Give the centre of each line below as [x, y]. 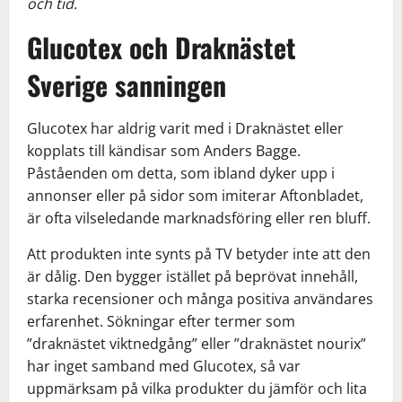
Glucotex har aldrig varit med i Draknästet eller [185, 128]
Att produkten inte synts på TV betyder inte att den [199, 253]
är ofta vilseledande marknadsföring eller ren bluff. [199, 218]
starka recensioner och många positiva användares [200, 298]
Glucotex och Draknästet [162, 47]
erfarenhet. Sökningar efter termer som [161, 321]
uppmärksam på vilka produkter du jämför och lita [197, 388]
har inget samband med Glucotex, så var [164, 366]
